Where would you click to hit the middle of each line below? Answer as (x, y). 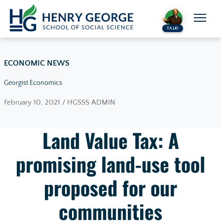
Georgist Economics (33, 83)
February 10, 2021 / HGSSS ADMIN (60, 103)
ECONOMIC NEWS (37, 63)
